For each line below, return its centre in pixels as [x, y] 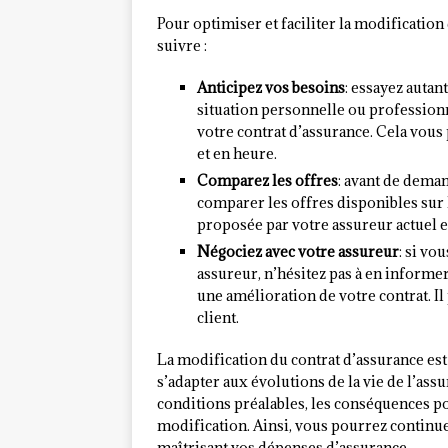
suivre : [182, 46]
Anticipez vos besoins [271, 88]
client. [218, 318]
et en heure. [237, 154]
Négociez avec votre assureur [298, 252]
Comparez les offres [267, 181]
